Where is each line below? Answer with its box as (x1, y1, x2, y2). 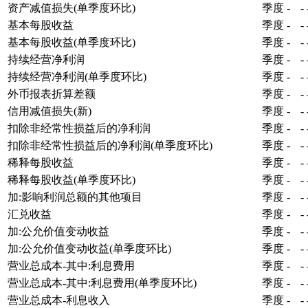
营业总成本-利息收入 (8, 294, 110, 306)
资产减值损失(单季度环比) (8, 1, 135, 14)
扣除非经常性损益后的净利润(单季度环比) (8, 139, 212, 151)
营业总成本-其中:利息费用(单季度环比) (8, 276, 197, 289)
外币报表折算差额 (8, 87, 96, 100)
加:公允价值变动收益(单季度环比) (8, 242, 171, 254)
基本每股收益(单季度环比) (8, 36, 135, 48)
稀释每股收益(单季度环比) (8, 173, 135, 186)
